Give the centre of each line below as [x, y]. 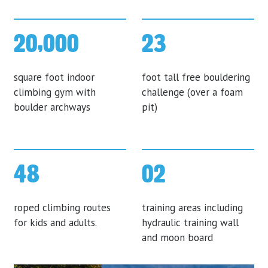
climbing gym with [55, 92]
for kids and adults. [56, 223]
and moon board [177, 238]
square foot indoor [54, 77]
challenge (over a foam [192, 92]
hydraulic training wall [190, 223]
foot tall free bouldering [196, 77]
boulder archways [52, 107]
